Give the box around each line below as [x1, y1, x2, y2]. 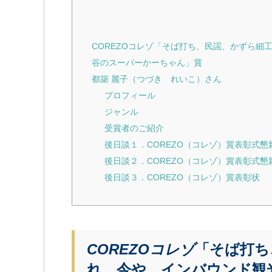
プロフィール [104, 90, 156, 100]
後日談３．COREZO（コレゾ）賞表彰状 [104, 172, 260, 182]
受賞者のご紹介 [104, 123, 165, 133]
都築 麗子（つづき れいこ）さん [92, 73, 222, 84]
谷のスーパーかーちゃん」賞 [92, 57, 202, 67]
